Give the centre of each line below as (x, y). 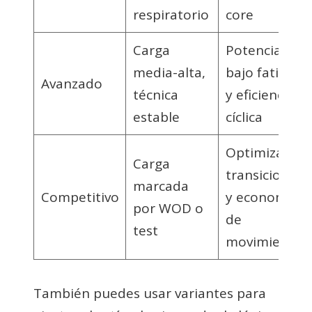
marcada (161, 186)
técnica (155, 94)
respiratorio (171, 14)
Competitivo (80, 197)
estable (156, 117)
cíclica (244, 117)
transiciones (264, 174)
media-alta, (169, 72)
